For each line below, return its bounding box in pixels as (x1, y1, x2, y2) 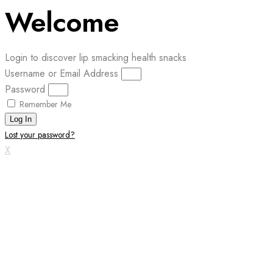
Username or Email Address (5, 66, 118, 80)
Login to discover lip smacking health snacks (5, 51, 186, 65)
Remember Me (17, 98, 71, 110)
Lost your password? (5, 129, 75, 141)
